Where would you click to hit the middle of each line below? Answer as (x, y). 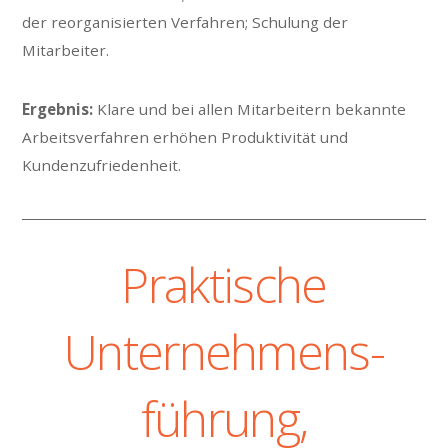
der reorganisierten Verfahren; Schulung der (185, 22)
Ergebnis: (58, 108)
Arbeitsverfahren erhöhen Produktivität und (185, 136)
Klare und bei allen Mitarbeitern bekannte (250, 108)
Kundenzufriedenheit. (102, 164)
